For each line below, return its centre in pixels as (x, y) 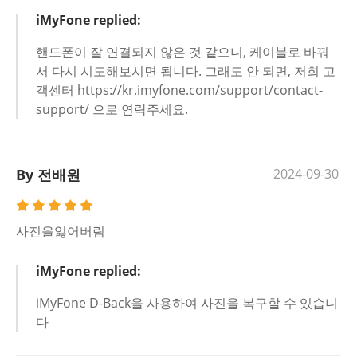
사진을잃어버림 (61, 231)
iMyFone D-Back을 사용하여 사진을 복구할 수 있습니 (187, 303)
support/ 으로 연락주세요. (112, 109)
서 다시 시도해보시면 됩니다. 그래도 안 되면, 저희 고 (186, 71)
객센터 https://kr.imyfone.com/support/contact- (179, 90)
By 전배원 (48, 175)
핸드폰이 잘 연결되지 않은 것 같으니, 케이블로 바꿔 (182, 52)
